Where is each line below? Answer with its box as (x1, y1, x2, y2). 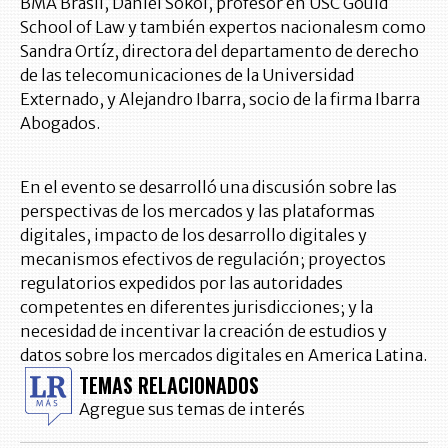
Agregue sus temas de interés (79, 398, 305, 419)
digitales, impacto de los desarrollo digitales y (20, 225, 367, 245)
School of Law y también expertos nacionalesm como (20, 17, 426, 37)
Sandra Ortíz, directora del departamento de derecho (20, 41, 419, 61)
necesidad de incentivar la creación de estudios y (20, 321, 387, 341)
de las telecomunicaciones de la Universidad (20, 65, 354, 85)
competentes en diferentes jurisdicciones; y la (20, 297, 373, 317)
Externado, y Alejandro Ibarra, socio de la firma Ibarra (20, 89, 420, 109)
